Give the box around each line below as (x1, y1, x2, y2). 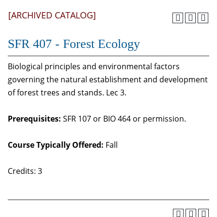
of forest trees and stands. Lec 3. (8, 87, 126, 98)
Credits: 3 (8, 166, 42, 176)
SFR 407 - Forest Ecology (8, 37, 140, 51)
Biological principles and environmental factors (8, 61, 180, 72)
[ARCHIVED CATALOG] (8, 9, 96, 21)
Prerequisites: (8, 113, 61, 124)
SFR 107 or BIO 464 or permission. (61, 113, 186, 124)
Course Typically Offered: (8, 139, 104, 150)
